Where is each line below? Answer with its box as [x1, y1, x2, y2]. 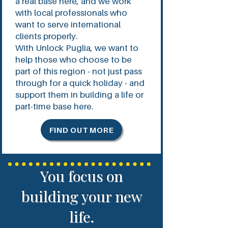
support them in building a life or [15, 90, 144, 100]
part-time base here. [15, 101, 96, 111]
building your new [21, 186, 142, 206]
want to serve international [15, 19, 121, 30]
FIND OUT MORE [49, 125, 114, 134]
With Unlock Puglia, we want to [15, 43, 138, 53]
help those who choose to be [15, 54, 132, 65]
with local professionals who [15, 8, 127, 18]
